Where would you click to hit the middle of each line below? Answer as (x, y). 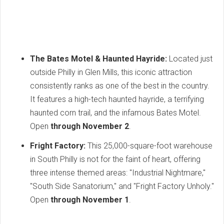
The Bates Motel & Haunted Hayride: (98, 58)
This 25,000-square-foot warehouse (149, 145)
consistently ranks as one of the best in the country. (120, 85)
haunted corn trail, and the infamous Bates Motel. (115, 112)
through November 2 (90, 126)
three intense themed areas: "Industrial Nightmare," (118, 172)
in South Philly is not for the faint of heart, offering (115, 159)
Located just (190, 58)
